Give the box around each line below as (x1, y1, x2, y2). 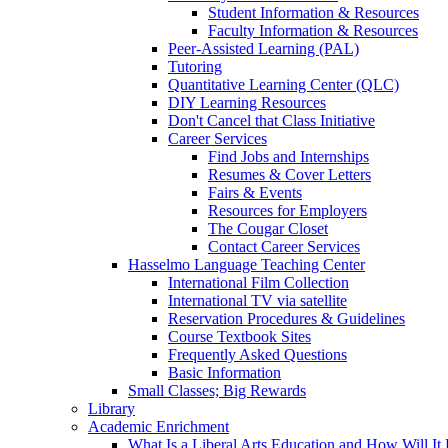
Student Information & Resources (208, 3, 419, 21)
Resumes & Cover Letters (208, 165, 371, 183)
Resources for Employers (208, 201, 367, 219)
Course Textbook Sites (168, 327, 311, 345)
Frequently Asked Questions (168, 345, 347, 363)
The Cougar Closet (208, 219, 328, 237)
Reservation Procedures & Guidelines (168, 309, 405, 327)
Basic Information (168, 363, 281, 381)
